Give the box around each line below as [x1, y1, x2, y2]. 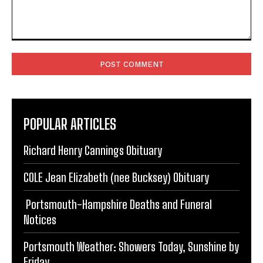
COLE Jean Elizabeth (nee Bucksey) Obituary [23, 131, 209, 146]
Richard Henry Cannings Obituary [23, 104, 162, 119]
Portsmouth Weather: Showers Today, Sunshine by [23, 200, 239, 215]
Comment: [11, 2, 50, 12]
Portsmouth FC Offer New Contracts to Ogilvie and [23, 242, 237, 257]
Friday [23, 215, 49, 230]
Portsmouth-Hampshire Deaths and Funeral [23, 158, 212, 173]
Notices [23, 173, 56, 188]
